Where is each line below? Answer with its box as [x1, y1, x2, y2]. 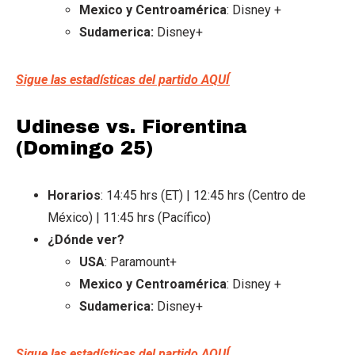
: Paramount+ [105, 254, 177, 269]
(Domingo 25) [16, 137, 153, 158]
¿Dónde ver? [48, 231, 124, 247]
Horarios [48, 187, 101, 203]
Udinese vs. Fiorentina [16, 116, 247, 137]
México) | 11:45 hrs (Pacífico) [48, 209, 211, 225]
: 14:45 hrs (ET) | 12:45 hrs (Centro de [101, 187, 306, 203]
